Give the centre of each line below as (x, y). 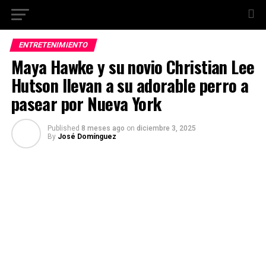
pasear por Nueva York (86, 103)
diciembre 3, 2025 (166, 128)
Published (63, 128)
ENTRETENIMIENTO (53, 45)
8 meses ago (103, 128)
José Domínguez (87, 137)
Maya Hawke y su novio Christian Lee (133, 66)
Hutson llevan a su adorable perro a (130, 85)
